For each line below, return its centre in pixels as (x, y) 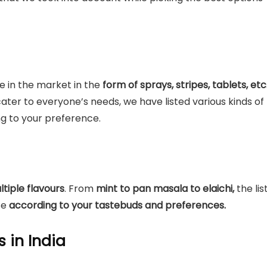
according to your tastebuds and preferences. (117, 205)
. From (79, 189)
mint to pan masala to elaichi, (164, 189)
